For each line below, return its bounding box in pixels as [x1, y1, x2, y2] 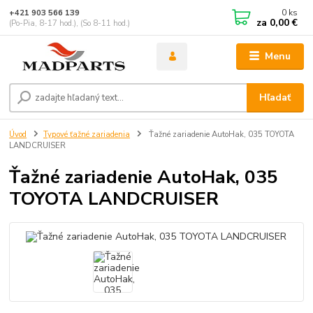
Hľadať [259, 91, 291, 105]
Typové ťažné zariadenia [43, 129, 130, 140]
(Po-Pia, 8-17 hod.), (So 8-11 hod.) [9, 17, 131, 29]
